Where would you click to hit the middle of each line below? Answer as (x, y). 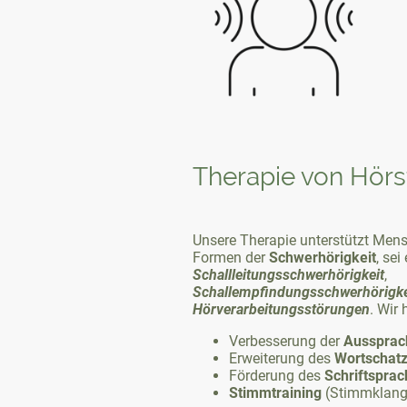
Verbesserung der (286, 341)
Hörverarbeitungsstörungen (281, 309)
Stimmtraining (275, 392)
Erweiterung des (282, 358)
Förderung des (277, 375)
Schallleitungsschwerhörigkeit (288, 274)
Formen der (231, 257)
